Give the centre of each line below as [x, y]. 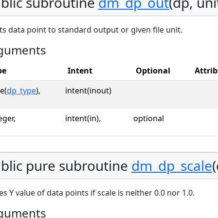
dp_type [21, 90]
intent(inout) [88, 90]
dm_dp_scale [172, 165]
